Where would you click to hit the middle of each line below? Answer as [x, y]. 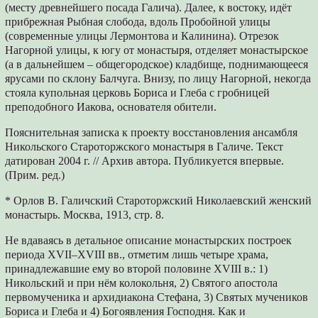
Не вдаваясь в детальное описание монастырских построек [149, 240]
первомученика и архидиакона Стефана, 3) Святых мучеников [157, 297]
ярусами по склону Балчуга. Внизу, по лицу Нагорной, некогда [158, 78]
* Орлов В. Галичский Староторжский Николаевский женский [159, 200]
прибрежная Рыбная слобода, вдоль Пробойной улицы [138, 21]
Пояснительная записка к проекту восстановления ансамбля [152, 132]
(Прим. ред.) [35, 175]
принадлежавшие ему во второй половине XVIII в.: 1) [137, 268]
